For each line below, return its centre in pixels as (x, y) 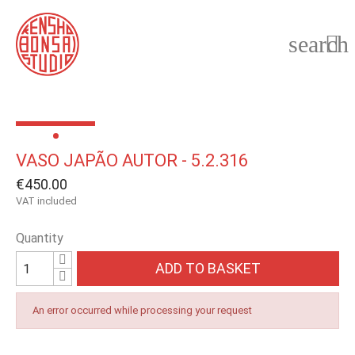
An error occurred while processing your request (142, 310)
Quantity (40, 238)
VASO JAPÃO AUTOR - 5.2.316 (132, 160)
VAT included (46, 201)
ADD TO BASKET (208, 268)
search (319, 44)
